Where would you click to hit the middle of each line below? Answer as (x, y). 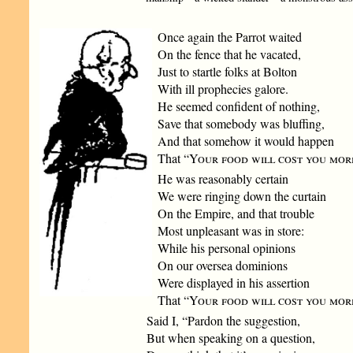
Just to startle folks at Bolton (227, 71)
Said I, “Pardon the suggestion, (224, 320)
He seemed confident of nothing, (238, 106)
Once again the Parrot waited (229, 37)
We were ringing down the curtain (242, 196)
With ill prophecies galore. (223, 89)
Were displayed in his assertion (233, 282)
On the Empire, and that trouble (236, 213)
